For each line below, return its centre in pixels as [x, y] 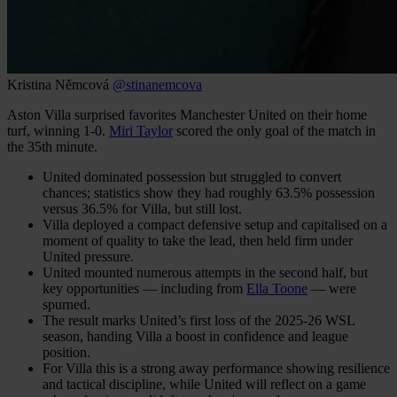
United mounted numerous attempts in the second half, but [205, 272]
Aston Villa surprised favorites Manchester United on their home [187, 114]
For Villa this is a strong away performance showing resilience [216, 368]
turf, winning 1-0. [58, 130]
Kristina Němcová [58, 84]
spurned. [66, 304]
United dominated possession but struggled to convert [192, 176]
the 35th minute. [52, 146]
